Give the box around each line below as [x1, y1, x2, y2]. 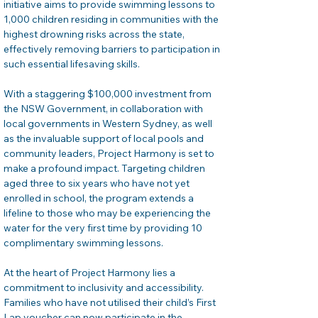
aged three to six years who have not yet [4, 177, 192, 190]
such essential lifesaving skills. [4, 57, 140, 70]
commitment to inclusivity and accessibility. [4, 281, 206, 294]
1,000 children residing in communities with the [4, 13, 221, 26]
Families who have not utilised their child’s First [4, 296, 218, 309]
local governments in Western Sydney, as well [4, 117, 214, 130]
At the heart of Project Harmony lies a [4, 266, 177, 279]
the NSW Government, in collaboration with [4, 102, 205, 115]
